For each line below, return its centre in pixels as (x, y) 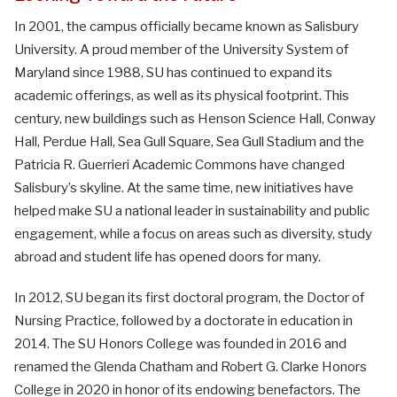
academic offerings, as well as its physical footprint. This (182, 96)
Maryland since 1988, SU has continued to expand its (173, 73)
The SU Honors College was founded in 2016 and (199, 344)
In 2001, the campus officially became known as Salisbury (187, 27)
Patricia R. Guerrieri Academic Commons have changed (179, 165)
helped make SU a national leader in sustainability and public (192, 211)
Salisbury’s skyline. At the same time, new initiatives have (184, 188)
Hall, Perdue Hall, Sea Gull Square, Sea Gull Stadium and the (189, 142)
